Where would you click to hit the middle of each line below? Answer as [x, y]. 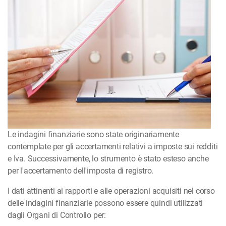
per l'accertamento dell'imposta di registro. [81, 171]
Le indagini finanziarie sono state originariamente [93, 135]
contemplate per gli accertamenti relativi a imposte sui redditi [113, 147]
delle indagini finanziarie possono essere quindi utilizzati [105, 203]
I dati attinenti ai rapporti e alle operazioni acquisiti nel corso [111, 191]
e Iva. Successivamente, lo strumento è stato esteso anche [108, 159]
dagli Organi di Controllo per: [57, 215]
